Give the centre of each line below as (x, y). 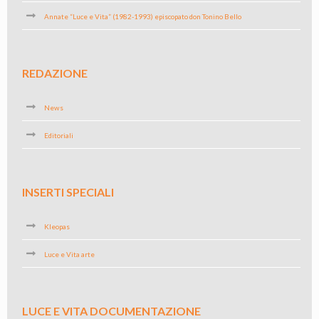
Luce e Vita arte (69, 254)
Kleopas (57, 226)
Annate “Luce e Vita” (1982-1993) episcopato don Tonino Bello (142, 16)
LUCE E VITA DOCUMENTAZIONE (111, 311)
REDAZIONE (54, 73)
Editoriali (58, 135)
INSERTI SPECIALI (68, 192)
